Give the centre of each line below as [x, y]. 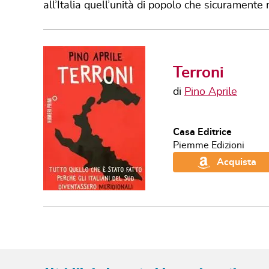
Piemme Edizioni [209, 146]
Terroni [198, 73]
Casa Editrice [202, 132]
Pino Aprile [211, 92]
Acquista [236, 162]
